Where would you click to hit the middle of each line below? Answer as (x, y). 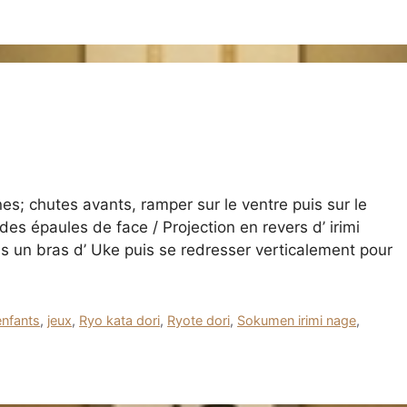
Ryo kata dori (120, 320)
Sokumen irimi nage (297, 320)
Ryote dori (199, 320)
